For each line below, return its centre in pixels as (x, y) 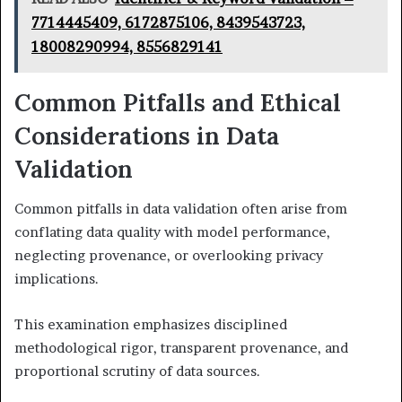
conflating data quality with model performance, (172, 232)
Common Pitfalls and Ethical (178, 102)
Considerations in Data (147, 135)
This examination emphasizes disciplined (151, 325)
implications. (57, 279)
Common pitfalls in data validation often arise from (181, 209)
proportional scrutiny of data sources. (137, 371)
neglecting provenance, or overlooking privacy (169, 256)
